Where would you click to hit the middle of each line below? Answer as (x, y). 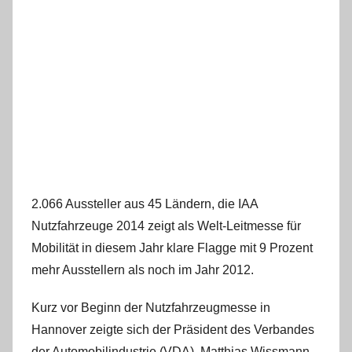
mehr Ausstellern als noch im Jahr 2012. (143, 269)
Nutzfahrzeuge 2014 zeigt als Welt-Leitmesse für (166, 225)
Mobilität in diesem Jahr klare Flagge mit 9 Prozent (172, 247)
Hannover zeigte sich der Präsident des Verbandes (173, 329)
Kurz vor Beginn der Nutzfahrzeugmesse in (151, 307)
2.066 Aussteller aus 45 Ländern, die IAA (145, 203)
